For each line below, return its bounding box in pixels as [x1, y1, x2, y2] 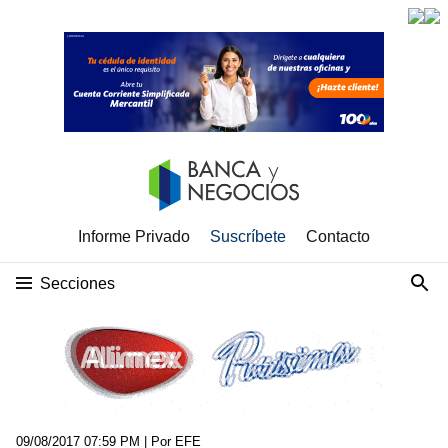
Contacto [306, 228, 370, 245]
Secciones [40, 275, 115, 292]
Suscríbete [210, 228, 286, 245]
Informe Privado [78, 228, 190, 245]
